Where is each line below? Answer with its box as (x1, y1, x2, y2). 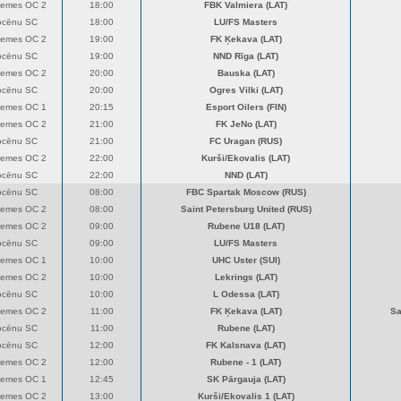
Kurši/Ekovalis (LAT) (201, 153, 290, 163)
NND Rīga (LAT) (213, 51, 278, 61)
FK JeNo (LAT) (215, 119, 277, 129)
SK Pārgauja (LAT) (206, 374, 286, 384)
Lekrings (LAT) (214, 272, 277, 282)
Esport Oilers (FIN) (205, 102, 286, 112)
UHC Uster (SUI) (211, 255, 280, 265)
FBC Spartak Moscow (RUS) (185, 187, 306, 197)
